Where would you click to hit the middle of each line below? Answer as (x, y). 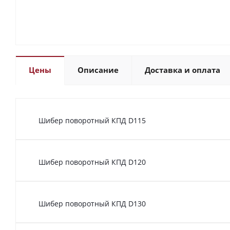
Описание (98, 70)
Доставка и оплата (183, 70)
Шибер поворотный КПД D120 (92, 162)
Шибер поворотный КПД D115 (92, 120)
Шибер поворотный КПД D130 (92, 203)
